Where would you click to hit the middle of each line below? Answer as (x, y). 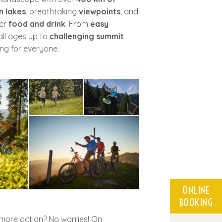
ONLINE (196, 190)
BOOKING (196, 203)
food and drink (37, 24)
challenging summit (87, 36)
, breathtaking (52, 11)
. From (78, 24)
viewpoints (100, 11)
